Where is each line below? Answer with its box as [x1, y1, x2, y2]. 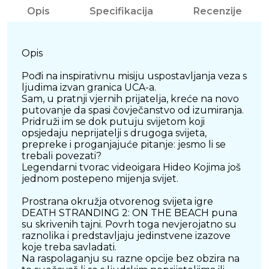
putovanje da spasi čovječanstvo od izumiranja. [22, 104, 244, 116]
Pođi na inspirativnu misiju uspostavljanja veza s [22, 70, 247, 82]
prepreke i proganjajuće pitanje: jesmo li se [22, 139, 226, 151]
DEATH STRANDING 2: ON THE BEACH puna [22, 207, 237, 219]
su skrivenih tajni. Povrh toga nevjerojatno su [22, 219, 237, 231]
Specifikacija [89, 5, 154, 17]
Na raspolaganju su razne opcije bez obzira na [22, 253, 240, 265]
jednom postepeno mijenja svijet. [22, 173, 178, 185]
